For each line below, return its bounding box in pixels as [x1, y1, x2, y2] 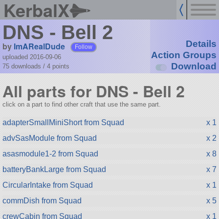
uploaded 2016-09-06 [2, 53, 61, 61]
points [52, 62, 69, 70]
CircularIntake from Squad [2, 180, 93, 189]
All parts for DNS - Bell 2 [2, 80, 185, 103]
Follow [75, 44, 93, 50]
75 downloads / [2, 62, 47, 70]
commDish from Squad [2, 196, 82, 205]
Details [185, 39, 217, 49]
